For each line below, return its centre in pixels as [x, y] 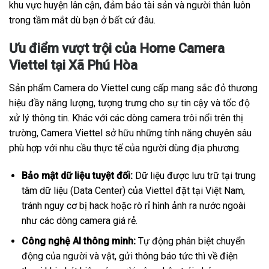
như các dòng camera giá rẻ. [79, 220]
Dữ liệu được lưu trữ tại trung [194, 175]
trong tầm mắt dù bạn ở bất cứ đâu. [82, 20]
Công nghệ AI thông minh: [78, 241]
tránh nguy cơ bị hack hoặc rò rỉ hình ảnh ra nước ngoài [133, 205]
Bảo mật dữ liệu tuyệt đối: [77, 175]
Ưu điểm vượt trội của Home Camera [117, 48]
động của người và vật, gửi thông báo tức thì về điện [129, 256]
